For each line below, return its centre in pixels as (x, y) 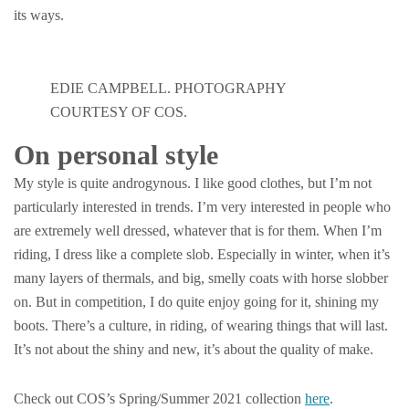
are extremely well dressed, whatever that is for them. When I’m (198, 231)
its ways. (39, 15)
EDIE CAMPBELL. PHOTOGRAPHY (168, 88)
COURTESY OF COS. (119, 112)
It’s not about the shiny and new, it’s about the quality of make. (194, 349)
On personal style (116, 155)
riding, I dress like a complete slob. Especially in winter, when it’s (202, 254)
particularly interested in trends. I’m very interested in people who (202, 207)
